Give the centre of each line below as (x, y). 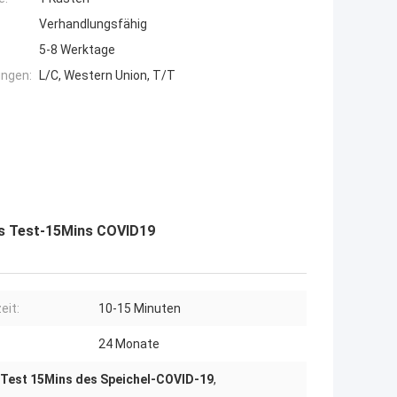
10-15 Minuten (140, 309)
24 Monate (129, 344)
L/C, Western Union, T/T (107, 76)
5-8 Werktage (77, 50)
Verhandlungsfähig (93, 24)
